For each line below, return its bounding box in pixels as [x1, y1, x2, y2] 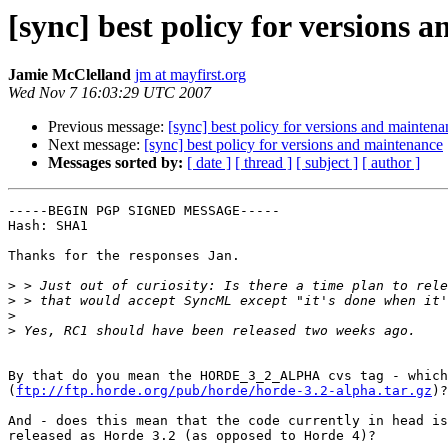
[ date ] [187, 154, 231, 172]
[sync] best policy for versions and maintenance [144, 136, 443, 154]
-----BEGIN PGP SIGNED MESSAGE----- [8, 203, 280, 219]
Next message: [48, 136, 144, 154]
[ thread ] [235, 154, 292, 172]
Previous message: [48, 118, 168, 136]
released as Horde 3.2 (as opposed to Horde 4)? [8, 428, 376, 444]
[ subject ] [296, 154, 358, 172]
